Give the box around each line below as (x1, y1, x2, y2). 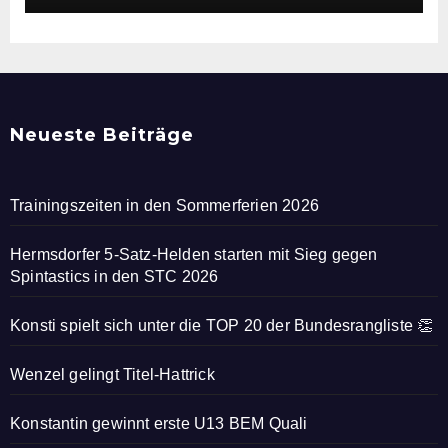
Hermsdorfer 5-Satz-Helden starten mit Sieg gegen (10, 246, 378, 263)
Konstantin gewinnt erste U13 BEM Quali (10, 415, 308, 432)
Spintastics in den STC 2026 (10, 268, 219, 285)
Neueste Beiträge (10, 124, 194, 146)
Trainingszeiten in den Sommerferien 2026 (10, 197, 319, 214)
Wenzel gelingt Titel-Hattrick (10, 366, 215, 383)
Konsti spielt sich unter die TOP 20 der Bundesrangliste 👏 (10, 317, 434, 334)
